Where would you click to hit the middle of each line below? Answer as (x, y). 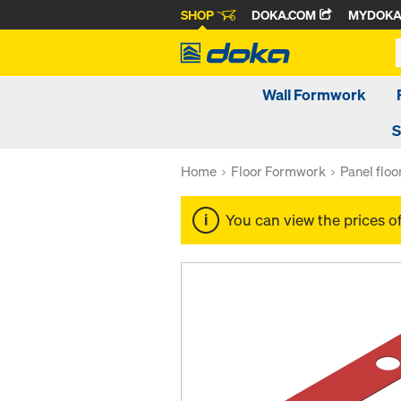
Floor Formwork (278, 171)
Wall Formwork (314, 94)
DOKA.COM (285, 15)
